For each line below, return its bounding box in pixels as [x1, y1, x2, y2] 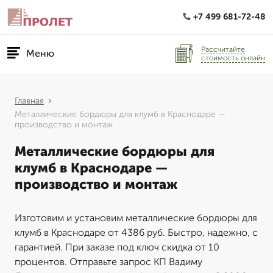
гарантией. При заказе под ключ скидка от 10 [15, 241, 219, 253]
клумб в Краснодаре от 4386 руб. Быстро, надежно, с [15, 227, 258, 238]
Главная [15, 96, 44, 106]
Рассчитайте [201, 44, 245, 54]
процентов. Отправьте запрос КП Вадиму [15, 256, 202, 268]
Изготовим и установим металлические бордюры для [15, 212, 257, 224]
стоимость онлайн [201, 53, 265, 62]
